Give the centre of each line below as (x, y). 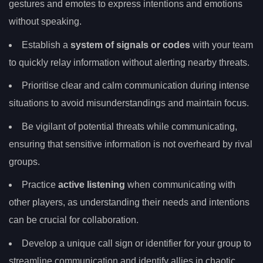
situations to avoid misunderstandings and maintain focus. (129, 103)
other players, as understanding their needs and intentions (129, 203)
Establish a (46, 45)
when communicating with (180, 185)
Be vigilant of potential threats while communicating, (129, 126)
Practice (40, 185)
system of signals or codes (130, 45)
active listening (92, 185)
